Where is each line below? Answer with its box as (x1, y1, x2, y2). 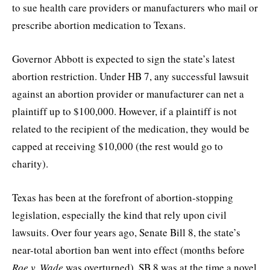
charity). (12, 157, 48, 171)
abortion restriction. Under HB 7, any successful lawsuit (12, 69, 249, 84)
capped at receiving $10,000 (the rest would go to (12, 139, 223, 154)
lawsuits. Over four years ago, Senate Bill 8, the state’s (12, 225, 240, 240)
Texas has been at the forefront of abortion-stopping (12, 190, 233, 205)
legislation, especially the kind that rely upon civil (12, 208, 227, 222)
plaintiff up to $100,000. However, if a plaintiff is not (12, 104, 237, 119)
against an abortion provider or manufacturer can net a (12, 87, 244, 101)
